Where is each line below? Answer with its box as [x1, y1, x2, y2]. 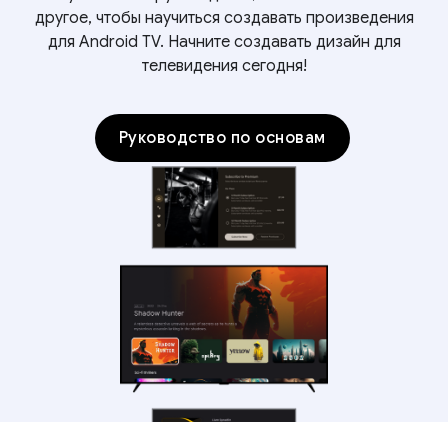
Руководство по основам [118, 128, 326, 148]
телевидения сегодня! [141, 56, 307, 76]
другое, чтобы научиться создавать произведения [34, 8, 414, 28]
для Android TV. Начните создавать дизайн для [47, 32, 401, 52]
